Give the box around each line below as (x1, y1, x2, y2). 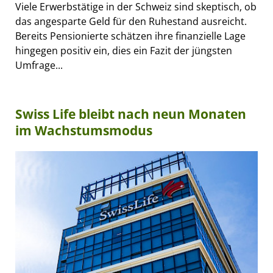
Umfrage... (15, 58, 63, 72)
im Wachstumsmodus (15, 121, 152, 139)
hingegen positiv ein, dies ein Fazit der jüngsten (15, 43, 232, 57)
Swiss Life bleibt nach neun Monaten (15, 105, 246, 122)
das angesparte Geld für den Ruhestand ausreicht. (15, 14, 247, 28)
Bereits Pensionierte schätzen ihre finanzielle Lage (15, 29, 246, 43)
